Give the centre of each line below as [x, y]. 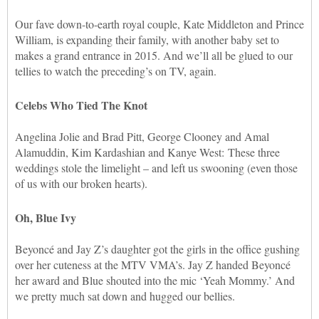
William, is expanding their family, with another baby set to [147, 39]
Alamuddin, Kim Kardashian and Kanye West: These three [147, 152]
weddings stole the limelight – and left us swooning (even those [156, 167]
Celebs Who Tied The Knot [81, 105]
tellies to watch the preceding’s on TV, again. [116, 70]
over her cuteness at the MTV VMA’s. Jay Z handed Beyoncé [153, 264]
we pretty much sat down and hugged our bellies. [125, 296]
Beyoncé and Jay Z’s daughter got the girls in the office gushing [157, 249]
